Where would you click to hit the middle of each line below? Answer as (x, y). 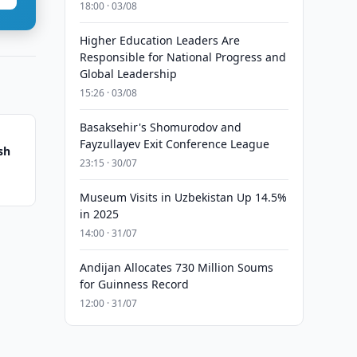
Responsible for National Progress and (182, 57)
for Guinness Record (134, 284)
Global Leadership (128, 74)
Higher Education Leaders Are (159, 40)
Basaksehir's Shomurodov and (160, 127)
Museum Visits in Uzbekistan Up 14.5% (183, 197)
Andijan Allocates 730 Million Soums (176, 267)
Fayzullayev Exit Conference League (174, 144)
